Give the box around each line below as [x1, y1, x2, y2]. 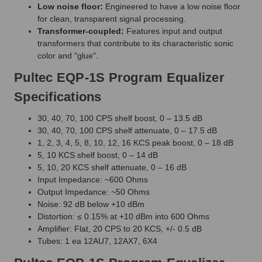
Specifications [14, 89, 102, 104]
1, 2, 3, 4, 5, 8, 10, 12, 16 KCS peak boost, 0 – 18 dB [37, 137, 233, 147]
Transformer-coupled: [37, 26, 126, 36]
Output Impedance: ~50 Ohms [37, 187, 150, 196]
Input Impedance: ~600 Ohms [37, 174, 148, 184]
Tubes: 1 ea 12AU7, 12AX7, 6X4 [37, 236, 157, 246]
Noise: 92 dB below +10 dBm [37, 199, 144, 209]
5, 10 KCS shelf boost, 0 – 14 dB [37, 150, 158, 160]
